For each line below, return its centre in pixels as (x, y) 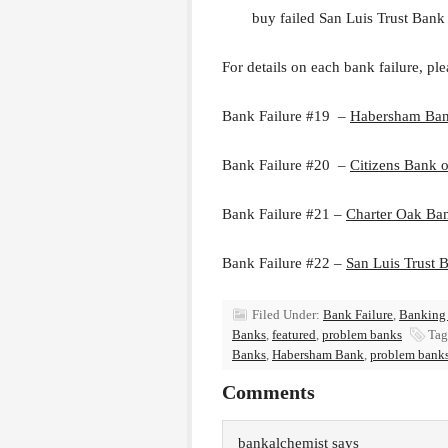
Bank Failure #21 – (284, 214)
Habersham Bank (318, 354)
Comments (268, 392)
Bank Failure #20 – (286, 165)
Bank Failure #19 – (286, 116)
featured (294, 334)
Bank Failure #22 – (284, 263)
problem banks (362, 334)
